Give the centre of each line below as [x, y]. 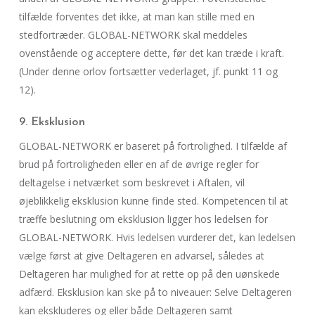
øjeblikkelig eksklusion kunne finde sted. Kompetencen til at [153, 201]
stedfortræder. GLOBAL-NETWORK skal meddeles [133, 35]
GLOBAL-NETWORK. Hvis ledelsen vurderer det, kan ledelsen [157, 237]
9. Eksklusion [52, 122]
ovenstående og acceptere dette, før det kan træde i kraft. [151, 53]
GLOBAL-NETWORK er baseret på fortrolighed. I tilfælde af [153, 146]
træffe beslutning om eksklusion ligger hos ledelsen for [143, 219]
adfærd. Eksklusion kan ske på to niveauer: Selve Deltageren [155, 292]
